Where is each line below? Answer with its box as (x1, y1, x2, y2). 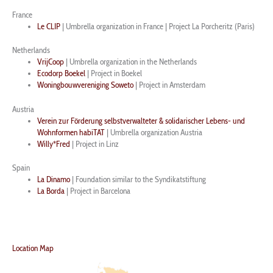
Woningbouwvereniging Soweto (37, 80, 134, 90)
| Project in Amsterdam (133, 80, 206, 90)
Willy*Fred (37, 138, 71, 149)
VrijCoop (37, 57, 65, 67)
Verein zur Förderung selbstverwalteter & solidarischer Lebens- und (37, 115, 246, 126)
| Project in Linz (70, 138, 119, 149)
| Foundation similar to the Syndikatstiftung (70, 174, 207, 185)
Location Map (12, 243, 54, 253)
